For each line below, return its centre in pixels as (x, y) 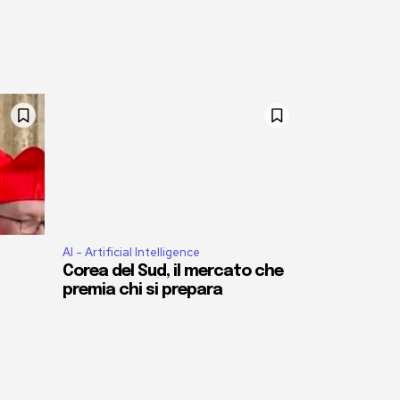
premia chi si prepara (142, 291)
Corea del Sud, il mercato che (173, 272)
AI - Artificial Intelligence (131, 253)
